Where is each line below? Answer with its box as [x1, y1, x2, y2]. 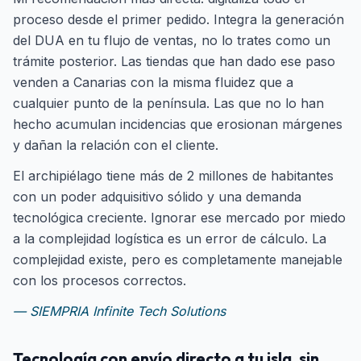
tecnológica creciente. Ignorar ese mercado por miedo [13, 210, 346, 226]
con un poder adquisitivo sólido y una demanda [13, 189, 301, 205]
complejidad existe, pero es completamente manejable [13, 251, 342, 268]
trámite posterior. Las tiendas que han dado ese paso [13, 53, 335, 69]
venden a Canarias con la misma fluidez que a [13, 74, 293, 90]
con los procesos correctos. [13, 272, 186, 288]
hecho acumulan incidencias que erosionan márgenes [13, 116, 342, 132]
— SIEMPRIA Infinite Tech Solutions [13, 303, 226, 319]
